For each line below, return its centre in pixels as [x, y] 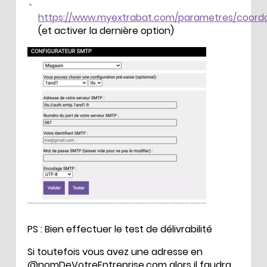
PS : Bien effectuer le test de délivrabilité [120, 229]
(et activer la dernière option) [106, 30]
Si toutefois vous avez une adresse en [115, 252]
